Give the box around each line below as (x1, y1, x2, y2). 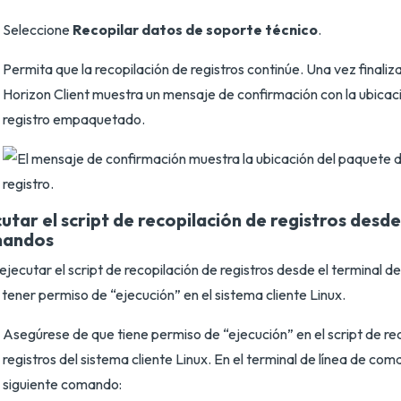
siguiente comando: (3, 375, 122, 393)
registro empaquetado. (3, 110, 145, 128)
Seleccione (3, 21, 73, 38)
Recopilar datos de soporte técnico (73, 21, 318, 38)
